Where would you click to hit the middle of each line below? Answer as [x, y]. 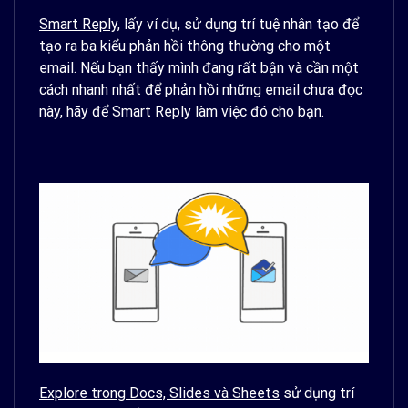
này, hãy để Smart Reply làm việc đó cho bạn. [184, 112]
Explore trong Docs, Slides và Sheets [159, 393]
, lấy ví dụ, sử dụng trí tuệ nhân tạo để [238, 25]
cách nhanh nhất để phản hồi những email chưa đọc [201, 90]
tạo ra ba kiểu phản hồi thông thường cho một [185, 46]
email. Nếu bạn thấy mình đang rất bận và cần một [199, 68]
